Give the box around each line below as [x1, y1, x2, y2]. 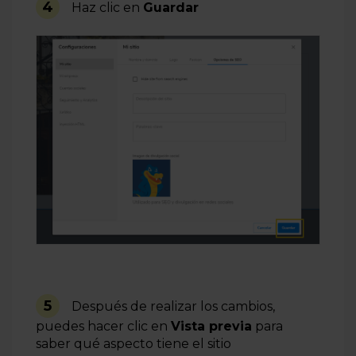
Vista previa [171, 318, 252, 334]
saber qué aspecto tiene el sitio [36, 335, 231, 351]
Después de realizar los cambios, [72, 298, 275, 314]
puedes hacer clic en [36, 318, 171, 334]
